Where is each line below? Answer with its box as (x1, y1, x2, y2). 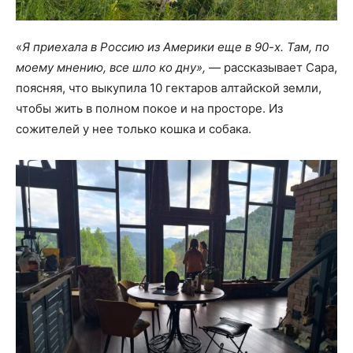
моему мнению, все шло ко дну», (16, 59, 206, 75)
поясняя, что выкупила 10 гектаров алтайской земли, (16, 80, 321, 95)
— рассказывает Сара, (206, 59, 337, 75)
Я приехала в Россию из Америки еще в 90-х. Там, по (22, 39, 329, 54)
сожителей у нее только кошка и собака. (16, 121, 251, 136)
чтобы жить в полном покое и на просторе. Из (16, 100, 283, 116)
